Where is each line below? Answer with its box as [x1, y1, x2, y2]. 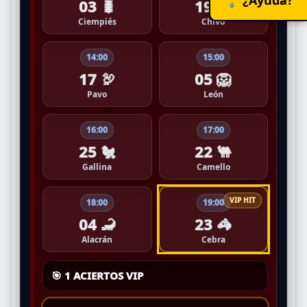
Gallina [82, 160, 112, 173]
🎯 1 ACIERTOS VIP [51, 268, 143, 282]
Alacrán [82, 233, 113, 245]
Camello [196, 160, 230, 173]
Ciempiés [77, 15, 116, 27]
